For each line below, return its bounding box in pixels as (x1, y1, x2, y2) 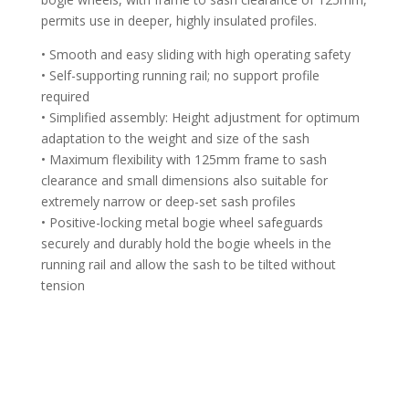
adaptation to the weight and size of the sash (40, 129, 309, 147)
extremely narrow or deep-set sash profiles (40, 192, 296, 210)
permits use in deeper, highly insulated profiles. (40, 11, 317, 29)
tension (40, 276, 85, 294)
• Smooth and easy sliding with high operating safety (40, 45, 351, 63)
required (40, 87, 89, 105)
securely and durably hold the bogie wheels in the (40, 234, 331, 252)
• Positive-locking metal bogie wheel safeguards (40, 213, 323, 231)
